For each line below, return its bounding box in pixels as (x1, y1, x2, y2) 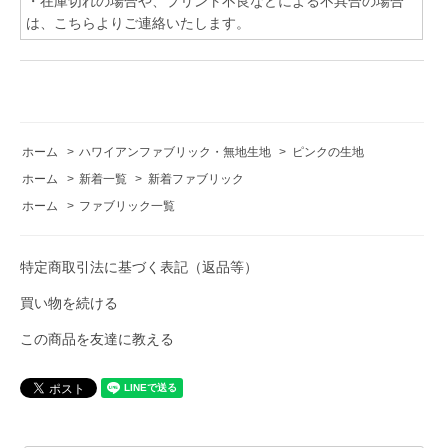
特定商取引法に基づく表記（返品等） (20, 258, 258, 275)
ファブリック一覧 (79, 198, 176, 213)
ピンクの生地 (291, 144, 364, 159)
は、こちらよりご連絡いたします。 (26, 14, 250, 31)
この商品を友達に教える (20, 330, 174, 347)
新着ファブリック (147, 171, 244, 186)
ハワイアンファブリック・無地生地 (79, 144, 272, 159)
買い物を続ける (20, 294, 118, 311)
